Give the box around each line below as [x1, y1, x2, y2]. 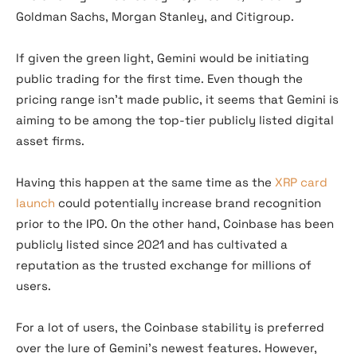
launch [16, 195, 55, 211]
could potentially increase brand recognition [55, 195, 321, 211]
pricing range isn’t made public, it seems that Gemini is [16, 92, 339, 108]
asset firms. [16, 133, 84, 149]
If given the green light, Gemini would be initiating [16, 50, 309, 66]
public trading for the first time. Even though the [16, 71, 303, 87]
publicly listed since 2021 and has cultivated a [16, 237, 288, 253]
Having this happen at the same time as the [16, 175, 275, 190]
